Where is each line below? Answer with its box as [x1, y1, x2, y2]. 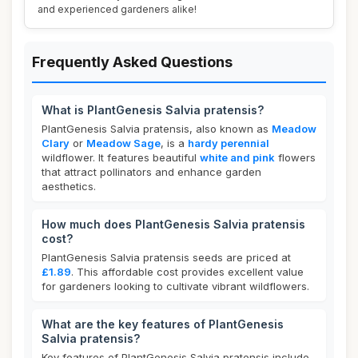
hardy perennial [188, 137, 269, 149]
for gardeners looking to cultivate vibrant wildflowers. [42, 280, 309, 292]
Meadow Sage [86, 137, 161, 149]
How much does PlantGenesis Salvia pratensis [42, 217, 305, 231]
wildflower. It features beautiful [42, 151, 200, 164]
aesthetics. [42, 180, 96, 193]
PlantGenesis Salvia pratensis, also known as [42, 122, 272, 135]
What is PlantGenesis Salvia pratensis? [42, 103, 264, 117]
